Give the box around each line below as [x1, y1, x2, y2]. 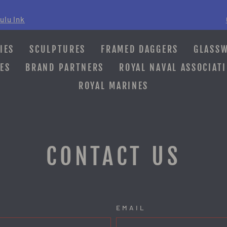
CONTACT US [46, 142, 181, 171]
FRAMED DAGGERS [101, 43, 178, 55]
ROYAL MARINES [78, 80, 149, 91]
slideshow [117, 31, 162, 43]
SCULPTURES [29, 43, 86, 55]
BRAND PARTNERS [25, 61, 104, 73]
